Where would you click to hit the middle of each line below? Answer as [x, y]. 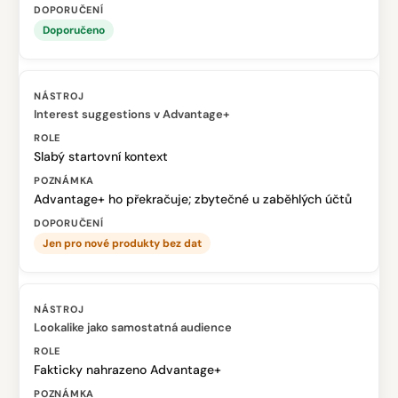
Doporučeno [74, 30]
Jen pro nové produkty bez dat [122, 243]
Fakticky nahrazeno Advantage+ [127, 370]
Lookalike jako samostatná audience [133, 327]
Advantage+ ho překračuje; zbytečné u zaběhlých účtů [193, 199]
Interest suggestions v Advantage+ [131, 114]
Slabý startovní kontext [101, 156]
